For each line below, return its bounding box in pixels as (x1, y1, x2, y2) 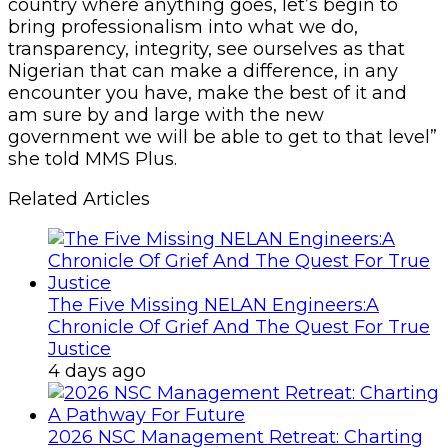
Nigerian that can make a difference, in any (8, 59, 398, 82)
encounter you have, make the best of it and (8, 81, 407, 104)
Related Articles (8, 187, 150, 210)
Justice (48, 337, 111, 360)
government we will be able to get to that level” (8, 125, 437, 148)
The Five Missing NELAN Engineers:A (48, 293, 379, 316)
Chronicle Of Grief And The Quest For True (48, 315, 430, 338)
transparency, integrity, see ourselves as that (8, 37, 405, 60)
